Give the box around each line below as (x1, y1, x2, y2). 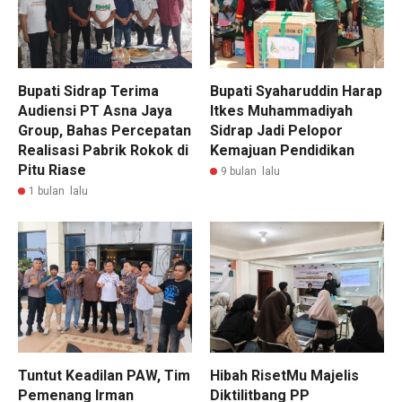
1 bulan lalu (29, 185, 88, 197)
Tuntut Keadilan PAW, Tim (18, 366, 190, 384)
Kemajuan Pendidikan (210, 142, 354, 159)
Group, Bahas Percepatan (18, 122, 191, 139)
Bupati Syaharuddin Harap (210, 83, 382, 100)
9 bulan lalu (221, 165, 280, 178)
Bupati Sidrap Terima (18, 83, 159, 100)
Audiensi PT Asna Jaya (18, 102, 172, 119)
